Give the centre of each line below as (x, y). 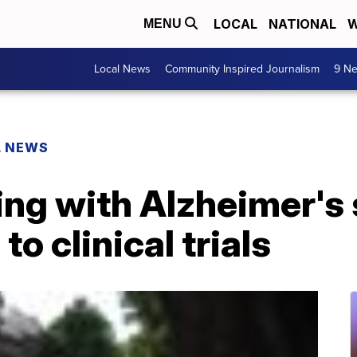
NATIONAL (302, 24)
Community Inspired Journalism (242, 69)
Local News (122, 69)
